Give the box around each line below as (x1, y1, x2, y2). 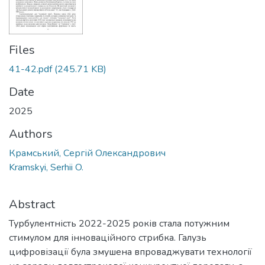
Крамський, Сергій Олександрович (9, 147, 166, 160)
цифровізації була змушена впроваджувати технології (9, 245, 252, 259)
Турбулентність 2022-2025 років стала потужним (9, 217, 230, 231)
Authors (9, 126, 53, 143)
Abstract (9, 196, 55, 213)
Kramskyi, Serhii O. (9, 161, 83, 174)
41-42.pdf (9, 63, 52, 76)
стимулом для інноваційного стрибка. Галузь (9, 231, 206, 245)
